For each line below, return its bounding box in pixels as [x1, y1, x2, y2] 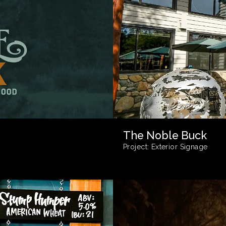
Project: [123, 143, 149, 151]
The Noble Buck [123, 129, 207, 142]
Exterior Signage [149, 143, 208, 151]
